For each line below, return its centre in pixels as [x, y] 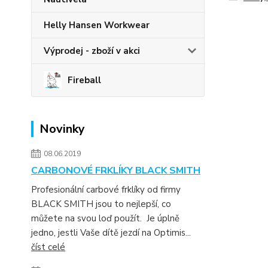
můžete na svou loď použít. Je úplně [105, 218]
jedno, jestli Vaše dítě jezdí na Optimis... [111, 233]
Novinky [62, 129]
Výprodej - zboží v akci [92, 51]
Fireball [84, 80]
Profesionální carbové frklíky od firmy [106, 190]
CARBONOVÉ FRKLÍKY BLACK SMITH [116, 170]
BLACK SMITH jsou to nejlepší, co [101, 204]
